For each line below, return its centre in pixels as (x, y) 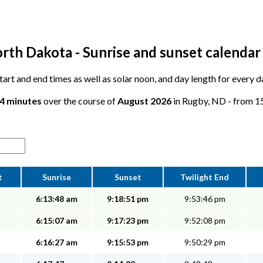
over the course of (80, 101)
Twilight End (205, 177)
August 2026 (144, 101)
